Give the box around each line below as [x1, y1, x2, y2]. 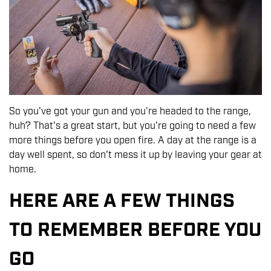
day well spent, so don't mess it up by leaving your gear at [9, 149, 262, 162]
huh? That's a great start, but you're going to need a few [9, 120, 256, 133]
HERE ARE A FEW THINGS [9, 189, 235, 215]
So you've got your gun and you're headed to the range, [9, 105, 251, 119]
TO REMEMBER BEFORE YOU [9, 218, 261, 244]
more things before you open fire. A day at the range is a [9, 134, 256, 148]
